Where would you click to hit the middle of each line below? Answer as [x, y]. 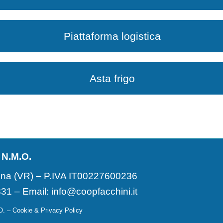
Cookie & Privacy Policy [48, 211]
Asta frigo [112, 78]
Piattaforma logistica [112, 36]
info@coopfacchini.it [94, 191]
